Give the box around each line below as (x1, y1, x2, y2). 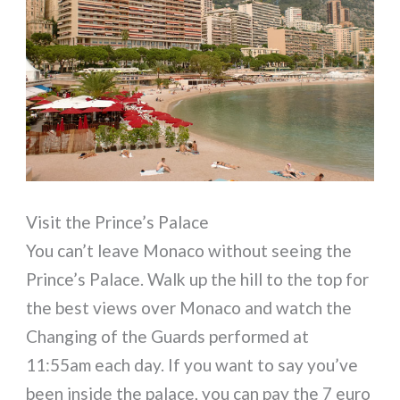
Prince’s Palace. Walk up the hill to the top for (26, 269, 370, 290)
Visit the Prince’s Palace (26, 212, 210, 233)
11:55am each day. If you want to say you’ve (26, 354, 359, 376)
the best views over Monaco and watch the (26, 297, 353, 319)
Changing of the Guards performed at (26, 326, 310, 347)
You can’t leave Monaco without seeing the (26, 240, 353, 262)
